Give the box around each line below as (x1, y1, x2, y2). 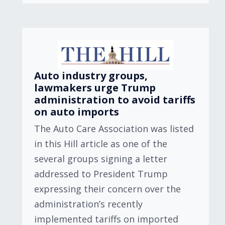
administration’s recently (34, 198, 143, 210)
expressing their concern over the (34, 183, 181, 195)
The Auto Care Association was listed (34, 123, 194, 135)
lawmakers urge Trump (34, 81, 156, 94)
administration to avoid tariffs (34, 93, 195, 106)
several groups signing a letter (34, 153, 167, 165)
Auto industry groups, (34, 69, 148, 82)
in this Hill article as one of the (34, 138, 167, 150)
